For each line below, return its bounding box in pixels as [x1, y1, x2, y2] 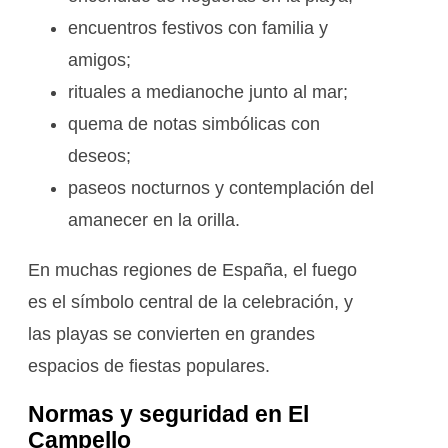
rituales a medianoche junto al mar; [68, 81, 348, 102]
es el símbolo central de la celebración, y [28, 291, 353, 312]
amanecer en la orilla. [68, 209, 240, 230]
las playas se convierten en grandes [28, 323, 315, 344]
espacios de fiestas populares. [28, 355, 270, 376]
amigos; [68, 49, 131, 70]
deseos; [68, 145, 131, 166]
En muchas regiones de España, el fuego [28, 259, 357, 280]
